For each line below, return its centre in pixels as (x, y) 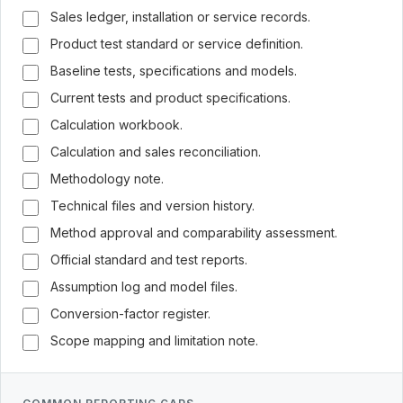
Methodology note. (107, 179)
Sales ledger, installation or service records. (180, 17)
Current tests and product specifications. (170, 98)
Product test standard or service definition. (177, 44)
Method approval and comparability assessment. (194, 233)
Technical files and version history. (152, 206)
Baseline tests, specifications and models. (174, 71)
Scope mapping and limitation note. (154, 340)
